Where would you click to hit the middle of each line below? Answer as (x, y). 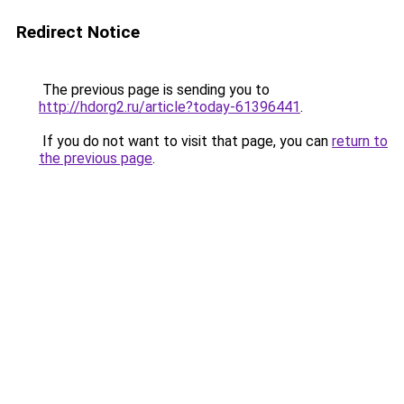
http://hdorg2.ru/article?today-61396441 (170, 107)
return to (360, 141)
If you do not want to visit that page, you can (185, 141)
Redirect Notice (78, 32)
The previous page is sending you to (154, 90)
